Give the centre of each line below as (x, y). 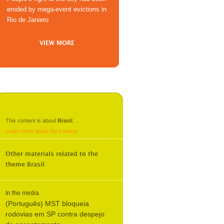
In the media (22, 193)
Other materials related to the (52, 154)
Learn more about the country (41, 131)
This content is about (31, 120)
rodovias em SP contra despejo (55, 214)
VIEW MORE (57, 43)
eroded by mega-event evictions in (57, 9)
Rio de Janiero (28, 20)
